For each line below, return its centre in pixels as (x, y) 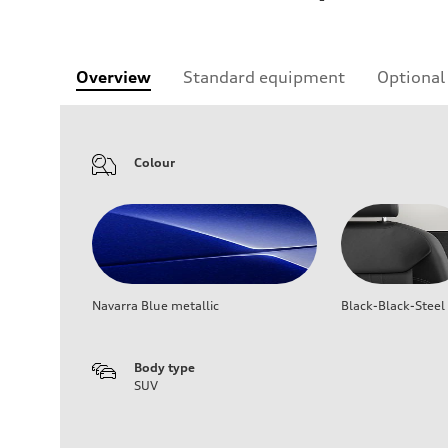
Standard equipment (264, 77)
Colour (154, 163)
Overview (113, 77)
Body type (164, 368)
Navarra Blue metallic (155, 306)
